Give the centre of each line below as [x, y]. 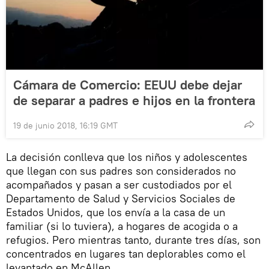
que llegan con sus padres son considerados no [121, 171]
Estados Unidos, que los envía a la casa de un [116, 213]
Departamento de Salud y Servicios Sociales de [121, 199]
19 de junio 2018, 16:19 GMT [65, 126]
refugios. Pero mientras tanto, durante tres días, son [133, 240]
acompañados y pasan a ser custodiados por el [119, 185]
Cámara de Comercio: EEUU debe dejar [128, 85]
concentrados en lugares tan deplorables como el [126, 254]
